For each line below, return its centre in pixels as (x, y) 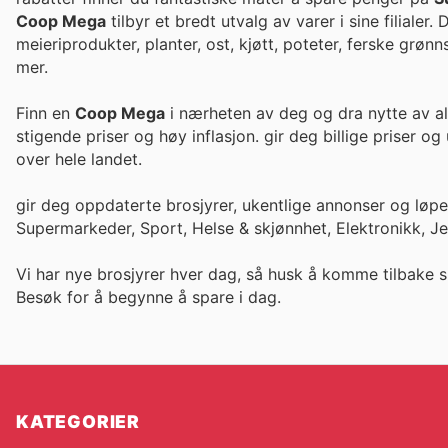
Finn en (45, 112)
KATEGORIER (78, 422)
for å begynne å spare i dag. (174, 297)
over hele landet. (79, 158)
